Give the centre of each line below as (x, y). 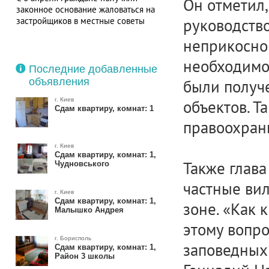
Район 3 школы (84, 256)
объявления (59, 82)
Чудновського (82, 164)
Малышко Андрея (89, 210)
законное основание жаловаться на (85, 9)
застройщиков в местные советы (80, 21)
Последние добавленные (93, 69)
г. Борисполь (73, 238)
